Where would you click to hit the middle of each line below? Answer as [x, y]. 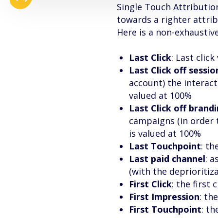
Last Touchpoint [165, 146]
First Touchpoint [165, 209]
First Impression [164, 197]
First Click [150, 184]
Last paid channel [167, 159]
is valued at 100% [165, 133]
